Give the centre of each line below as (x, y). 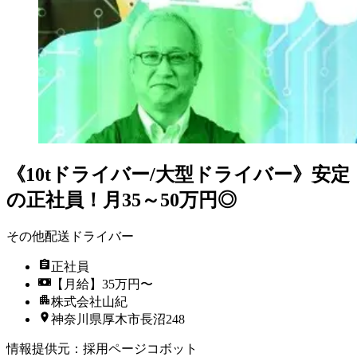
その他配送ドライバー (70, 237)
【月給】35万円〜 (102, 284)
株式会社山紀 (89, 302)
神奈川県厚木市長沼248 (118, 320)
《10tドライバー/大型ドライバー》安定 (178, 175)
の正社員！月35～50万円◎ (122, 200)
